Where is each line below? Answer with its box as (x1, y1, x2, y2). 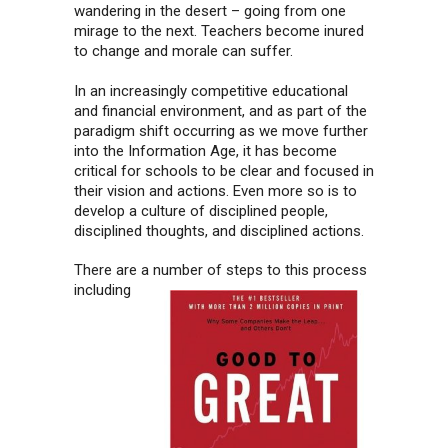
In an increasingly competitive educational (74, 81, 348, 100)
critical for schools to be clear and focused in (74, 161, 374, 180)
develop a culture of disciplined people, (74, 201, 328, 220)
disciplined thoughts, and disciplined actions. (74, 221, 364, 240)
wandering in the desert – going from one (74, 2, 346, 20)
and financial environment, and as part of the (74, 101, 367, 120)
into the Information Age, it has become (74, 141, 337, 160)
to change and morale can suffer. (74, 42, 293, 60)
